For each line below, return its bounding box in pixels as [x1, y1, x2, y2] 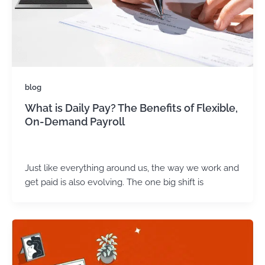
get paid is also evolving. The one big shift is [24, 176, 203, 187]
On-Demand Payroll [24, 115, 125, 128]
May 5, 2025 [54, 143, 95, 151]
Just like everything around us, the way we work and [24, 162, 239, 173]
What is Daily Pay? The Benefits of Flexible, [24, 101, 238, 114]
